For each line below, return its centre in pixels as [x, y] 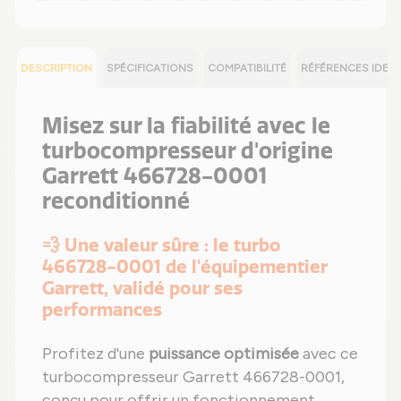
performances [102, 309]
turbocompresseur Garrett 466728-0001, [193, 376]
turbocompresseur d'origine [188, 150]
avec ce [328, 353]
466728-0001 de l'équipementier [185, 266]
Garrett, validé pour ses [142, 287]
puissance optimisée [224, 353]
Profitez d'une [95, 353]
